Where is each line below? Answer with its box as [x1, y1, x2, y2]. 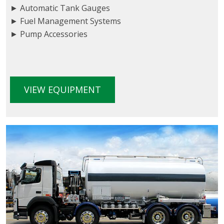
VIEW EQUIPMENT [24, 83, 101, 96]
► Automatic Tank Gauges [10, 2, 110, 14]
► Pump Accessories [10, 28, 87, 40]
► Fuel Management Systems [10, 15, 121, 27]
